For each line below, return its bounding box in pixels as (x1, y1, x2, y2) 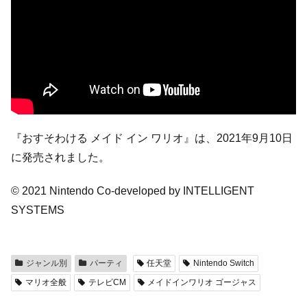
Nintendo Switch (193, 258, 255, 268)
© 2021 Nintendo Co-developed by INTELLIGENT (11, 184, 254, 197)
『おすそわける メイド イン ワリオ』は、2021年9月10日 (11, 132, 293, 144)
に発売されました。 (11, 151, 110, 163)
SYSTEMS (11, 204, 64, 216)
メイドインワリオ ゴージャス (147, 277, 257, 287)
